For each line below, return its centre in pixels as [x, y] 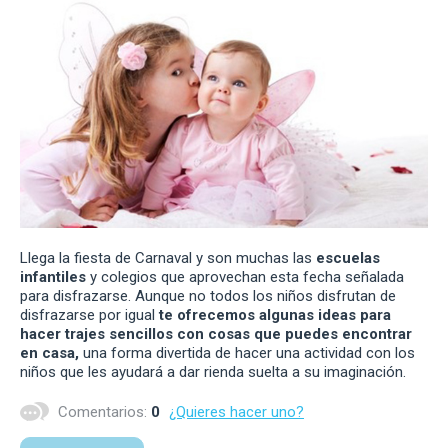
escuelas [348, 257]
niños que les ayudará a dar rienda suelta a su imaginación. [213, 371]
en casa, [49, 352]
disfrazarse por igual [89, 314]
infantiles [53, 276]
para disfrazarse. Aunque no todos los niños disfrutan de [208, 295]
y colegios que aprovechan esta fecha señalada [245, 276]
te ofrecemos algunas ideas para [275, 314]
